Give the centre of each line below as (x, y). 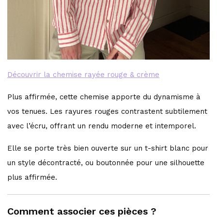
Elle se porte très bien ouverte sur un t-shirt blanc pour (108, 148)
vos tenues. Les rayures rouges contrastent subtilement (108, 112)
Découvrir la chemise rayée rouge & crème (84, 75)
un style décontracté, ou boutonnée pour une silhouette (106, 163)
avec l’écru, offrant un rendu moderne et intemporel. (102, 126)
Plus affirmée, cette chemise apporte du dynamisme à (104, 97)
